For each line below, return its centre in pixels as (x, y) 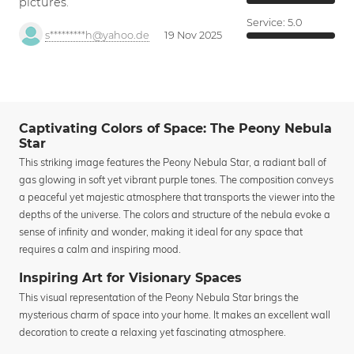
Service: (267, 22)
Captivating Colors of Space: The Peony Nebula (175, 129)
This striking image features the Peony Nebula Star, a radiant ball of (173, 162)
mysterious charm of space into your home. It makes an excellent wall (175, 314)
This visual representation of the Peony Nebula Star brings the (159, 297)
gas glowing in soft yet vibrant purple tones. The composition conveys (176, 180)
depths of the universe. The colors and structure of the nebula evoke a (175, 215)
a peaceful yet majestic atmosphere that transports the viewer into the (177, 197)
